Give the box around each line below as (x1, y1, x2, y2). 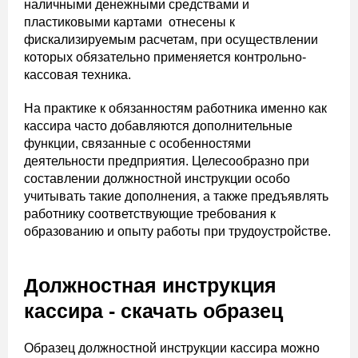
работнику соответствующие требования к (24, 207, 276, 221)
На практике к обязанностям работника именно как (24, 101, 327, 115)
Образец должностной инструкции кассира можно (24, 341, 320, 355)
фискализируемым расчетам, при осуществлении (24, 33, 318, 46)
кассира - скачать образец (24, 300, 283, 322)
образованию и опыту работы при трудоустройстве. (24, 225, 331, 238)
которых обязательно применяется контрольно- (24, 50, 306, 64)
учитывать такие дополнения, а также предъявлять (24, 189, 328, 203)
